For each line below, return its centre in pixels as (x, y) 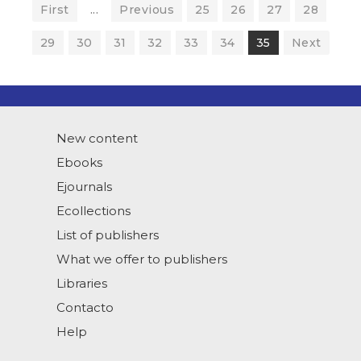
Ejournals (84, 187)
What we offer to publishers (142, 259)
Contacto (85, 307)
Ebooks (79, 162)
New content (97, 138)
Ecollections (93, 211)
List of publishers (108, 235)
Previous (147, 10)
